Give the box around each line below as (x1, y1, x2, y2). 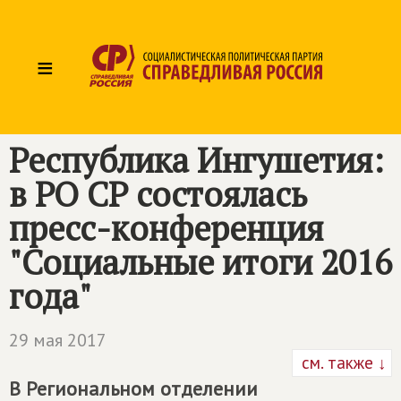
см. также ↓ (297, 352, 387, 373)
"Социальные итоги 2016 (9, 240, 392, 285)
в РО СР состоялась (9, 172, 307, 217)
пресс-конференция (9, 206, 323, 251)
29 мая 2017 (9, 328, 107, 352)
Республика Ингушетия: (9, 138, 384, 183)
